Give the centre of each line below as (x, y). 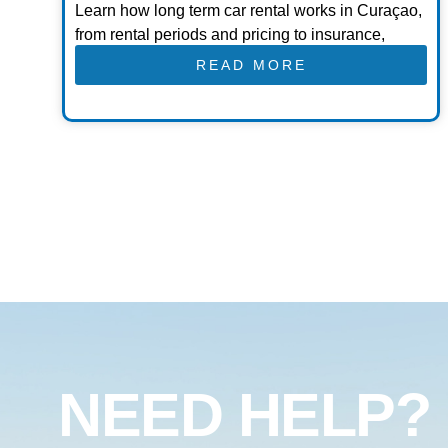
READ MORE (251, 65)
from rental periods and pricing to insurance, (230, 35)
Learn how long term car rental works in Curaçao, (248, 11)
